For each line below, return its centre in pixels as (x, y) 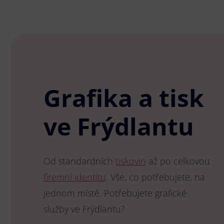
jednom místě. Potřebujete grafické (115, 193)
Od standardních (79, 161)
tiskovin (131, 161)
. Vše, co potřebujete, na (155, 177)
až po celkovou (178, 161)
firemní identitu (75, 177)
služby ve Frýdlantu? (84, 209)
